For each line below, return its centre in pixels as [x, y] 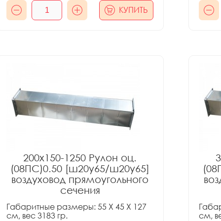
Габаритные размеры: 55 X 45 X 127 [76, 207]
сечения [80, 190]
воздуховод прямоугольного [80, 179]
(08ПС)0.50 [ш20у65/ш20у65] [80, 168]
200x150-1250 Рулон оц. [80, 157]
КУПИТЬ [133, 10]
